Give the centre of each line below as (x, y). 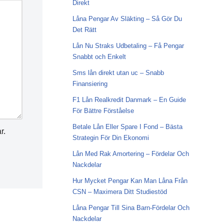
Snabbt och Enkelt (99, 57)
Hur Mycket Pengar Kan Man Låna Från (130, 181)
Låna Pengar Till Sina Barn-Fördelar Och (131, 208)
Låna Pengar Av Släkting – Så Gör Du (127, 19)
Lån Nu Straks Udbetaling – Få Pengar (128, 46)
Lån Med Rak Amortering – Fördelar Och (130, 154)
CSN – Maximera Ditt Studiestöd (119, 192)
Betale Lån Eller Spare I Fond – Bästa (127, 127)
